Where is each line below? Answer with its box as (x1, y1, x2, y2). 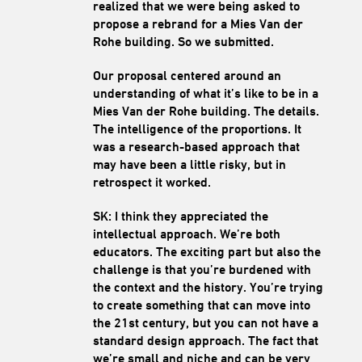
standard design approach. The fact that (92, 332, 318, 348)
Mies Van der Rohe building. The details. (92, 103, 319, 119)
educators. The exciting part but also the (92, 243, 321, 259)
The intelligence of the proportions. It (92, 120, 301, 137)
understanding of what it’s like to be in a (92, 85, 318, 101)
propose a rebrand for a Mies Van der (92, 15, 303, 32)
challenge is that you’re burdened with (92, 261, 311, 277)
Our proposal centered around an (92, 67, 281, 83)
